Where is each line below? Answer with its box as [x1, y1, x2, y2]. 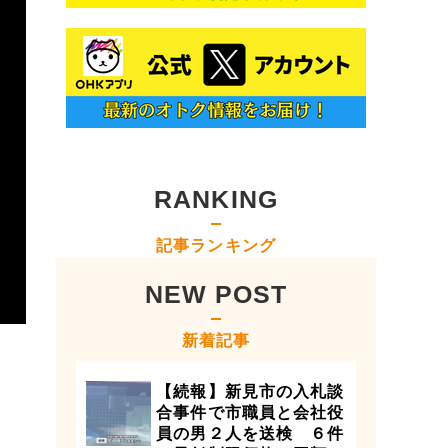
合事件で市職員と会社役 [156, 404, 345, 421]
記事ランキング [156, 237, 276, 254]
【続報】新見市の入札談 [156, 383, 345, 400]
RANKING [154, 185, 278, 213]
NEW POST [144, 280, 288, 308]
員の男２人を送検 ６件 [156, 425, 345, 442]
